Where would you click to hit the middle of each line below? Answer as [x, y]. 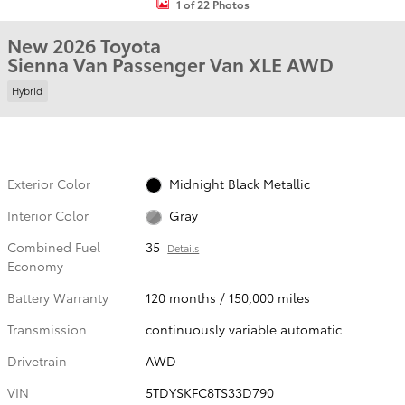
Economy [35, 266]
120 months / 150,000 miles [228, 297]
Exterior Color [49, 183]
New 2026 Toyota [84, 45]
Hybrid [28, 91]
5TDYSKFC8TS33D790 [210, 392]
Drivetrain [37, 361]
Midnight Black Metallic [239, 183]
